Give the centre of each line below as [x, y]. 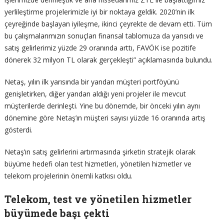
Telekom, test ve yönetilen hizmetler [98, 199]
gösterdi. [18, 129]
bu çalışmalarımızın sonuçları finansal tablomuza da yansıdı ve [104, 35]
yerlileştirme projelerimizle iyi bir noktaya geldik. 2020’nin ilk [99, 11]
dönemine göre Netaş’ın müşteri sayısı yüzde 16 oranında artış [105, 117]
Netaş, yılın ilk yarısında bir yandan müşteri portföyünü [91, 81]
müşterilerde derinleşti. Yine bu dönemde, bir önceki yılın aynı [102, 105]
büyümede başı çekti [57, 213]
